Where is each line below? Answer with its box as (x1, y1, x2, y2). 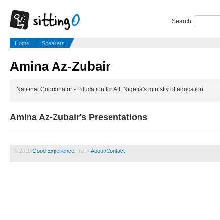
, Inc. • (74, 148, 91, 154)
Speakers (42, 40, 65, 46)
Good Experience (32, 148, 74, 154)
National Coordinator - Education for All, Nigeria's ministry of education (16, 86, 203, 93)
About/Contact (91, 148, 125, 154)
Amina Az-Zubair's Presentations (10, 112, 147, 123)
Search (171, 18, 191, 25)
